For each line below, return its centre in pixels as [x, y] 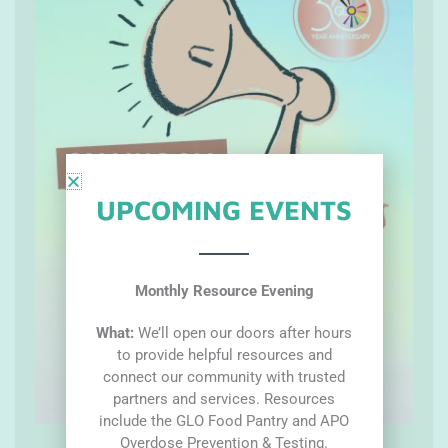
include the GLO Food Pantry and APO [224, 420]
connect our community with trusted [224, 376]
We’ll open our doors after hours [245, 332]
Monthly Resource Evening [224, 290]
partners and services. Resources [224, 398]
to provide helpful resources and [224, 354]
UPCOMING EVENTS [224, 209]
